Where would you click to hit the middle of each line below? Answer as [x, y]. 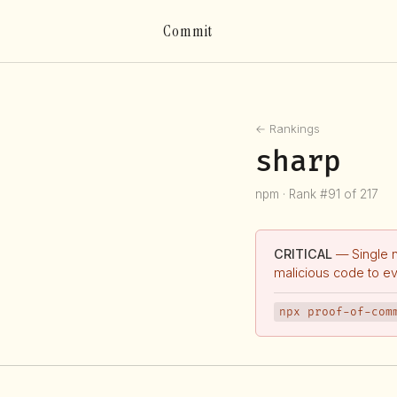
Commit [188, 31]
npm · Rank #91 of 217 [317, 194]
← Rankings [288, 129]
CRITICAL [303, 254]
